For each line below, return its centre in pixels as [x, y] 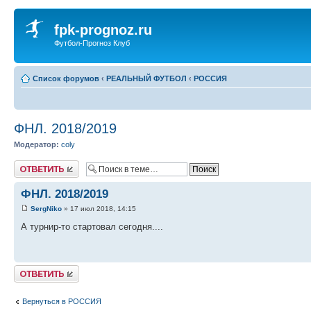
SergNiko [46, 209]
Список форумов [66, 78]
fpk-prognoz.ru [103, 30]
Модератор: [36, 144]
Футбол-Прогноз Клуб [92, 43]
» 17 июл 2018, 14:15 [99, 209]
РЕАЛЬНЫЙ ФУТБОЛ [146, 78]
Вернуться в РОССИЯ [62, 301]
